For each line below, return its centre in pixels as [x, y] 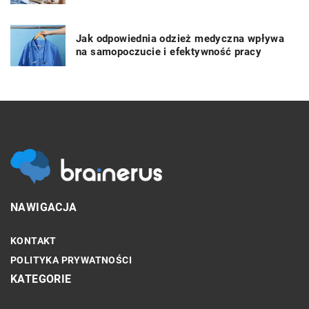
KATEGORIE [41, 279]
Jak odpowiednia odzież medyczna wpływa [180, 38]
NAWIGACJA [44, 207]
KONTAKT [33, 240]
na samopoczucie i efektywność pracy [169, 51]
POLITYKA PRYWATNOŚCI [71, 260]
